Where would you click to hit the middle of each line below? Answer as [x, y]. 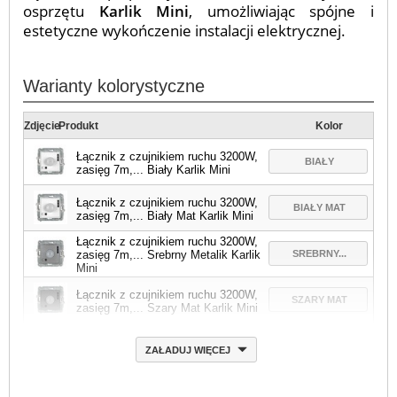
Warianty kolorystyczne [114, 86]
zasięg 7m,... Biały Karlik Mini [154, 169]
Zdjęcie [42, 126]
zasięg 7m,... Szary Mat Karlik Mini [167, 307]
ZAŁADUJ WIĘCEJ [189, 350]
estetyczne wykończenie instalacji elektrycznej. [184, 31]
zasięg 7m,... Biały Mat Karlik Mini [165, 215]
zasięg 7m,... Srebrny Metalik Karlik [169, 255]
